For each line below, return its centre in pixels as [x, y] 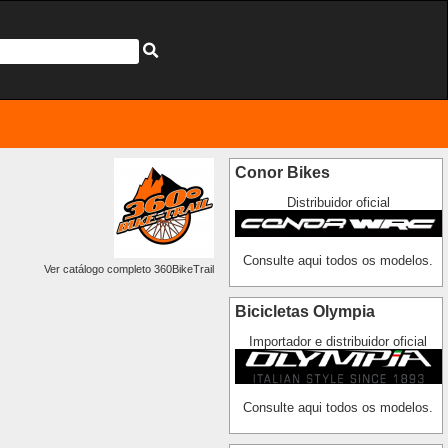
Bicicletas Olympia [304, 312]
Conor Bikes [282, 173]
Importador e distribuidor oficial [338, 342]
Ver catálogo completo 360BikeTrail [128, 269]
